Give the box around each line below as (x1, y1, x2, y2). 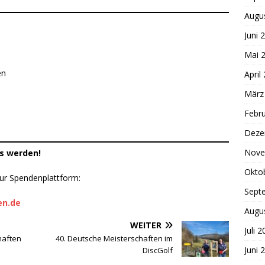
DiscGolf (143, 245, 173, 256)
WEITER (130, 219, 162, 231)
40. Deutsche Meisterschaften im (56, 233, 173, 244)
